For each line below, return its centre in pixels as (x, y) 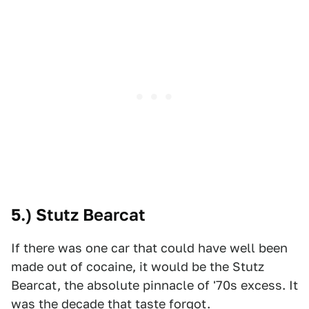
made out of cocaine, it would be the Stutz (138, 267)
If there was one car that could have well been (149, 248)
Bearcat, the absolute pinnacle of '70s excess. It (154, 285)
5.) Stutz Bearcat (78, 215)
